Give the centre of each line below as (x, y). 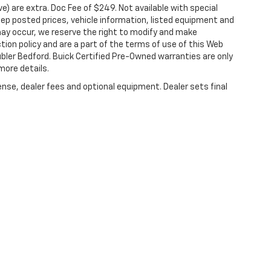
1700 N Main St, (163, 248)
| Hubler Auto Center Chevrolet (80, 248)
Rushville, (207, 248)
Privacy (14, 248)
